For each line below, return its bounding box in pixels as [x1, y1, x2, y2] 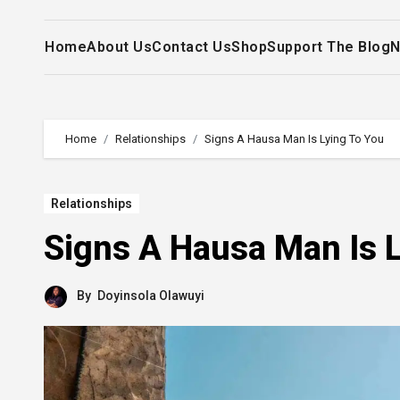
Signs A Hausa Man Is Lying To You [204, 132, 384, 146]
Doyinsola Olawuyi [97, 288, 204, 303]
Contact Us [152, 38, 231, 55]
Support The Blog [267, 38, 390, 55]
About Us [87, 38, 152, 55]
